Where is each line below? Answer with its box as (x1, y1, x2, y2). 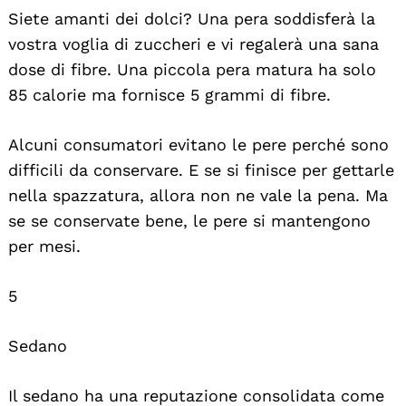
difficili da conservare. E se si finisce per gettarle (8, 159, 394, 179)
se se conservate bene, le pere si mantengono (8, 210, 371, 230)
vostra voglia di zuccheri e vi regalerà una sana (8, 34, 379, 53)
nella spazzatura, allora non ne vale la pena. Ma (8, 185, 388, 205)
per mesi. (8, 236, 81, 256)
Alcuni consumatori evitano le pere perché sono (8, 134, 389, 154)
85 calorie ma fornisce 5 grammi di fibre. (8, 84, 331, 104)
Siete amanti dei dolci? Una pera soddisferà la (8, 8, 375, 28)
